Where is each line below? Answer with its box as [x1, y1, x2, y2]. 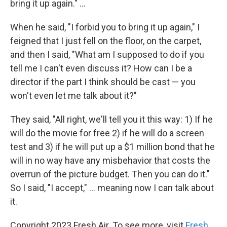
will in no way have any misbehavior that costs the [10, 155, 210, 166]
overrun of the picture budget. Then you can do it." [10, 168, 210, 179]
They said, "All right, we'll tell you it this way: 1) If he [10, 113, 213, 125]
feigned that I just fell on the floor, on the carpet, [10, 35, 201, 46]
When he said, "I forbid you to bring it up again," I [10, 21, 200, 32]
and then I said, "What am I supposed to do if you [10, 49, 204, 60]
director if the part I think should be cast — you [10, 76, 196, 87]
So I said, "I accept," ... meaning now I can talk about [10, 182, 214, 193]
